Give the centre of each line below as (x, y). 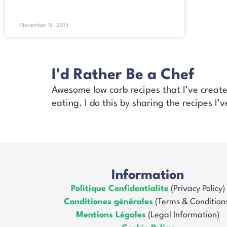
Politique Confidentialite (120, 188)
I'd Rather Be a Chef (123, 75)
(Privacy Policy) (197, 188)
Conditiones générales (109, 202)
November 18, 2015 (44, 26)
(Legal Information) (183, 215)
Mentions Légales (111, 215)
